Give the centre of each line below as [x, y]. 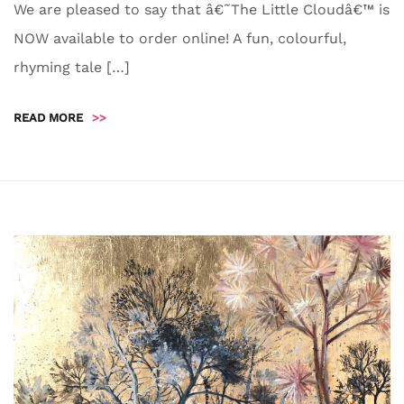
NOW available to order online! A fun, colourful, [180, 39]
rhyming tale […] [72, 68]
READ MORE [48, 118]
